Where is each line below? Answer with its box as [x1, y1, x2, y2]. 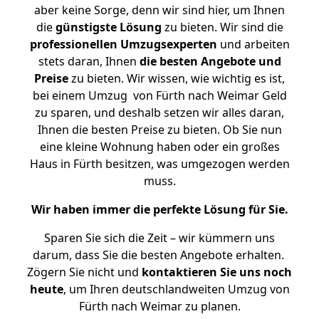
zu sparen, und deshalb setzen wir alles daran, [35, 105, 284, 120]
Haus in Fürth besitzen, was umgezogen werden [29, 156, 290, 172]
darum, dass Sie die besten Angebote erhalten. [32, 247, 287, 263]
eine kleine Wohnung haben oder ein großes [39, 139, 280, 155]
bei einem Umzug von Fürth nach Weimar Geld [32, 88, 287, 103]
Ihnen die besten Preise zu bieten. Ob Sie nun [37, 122, 282, 137]
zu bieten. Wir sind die [161, 19, 283, 35]
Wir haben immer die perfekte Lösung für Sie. [31, 202, 288, 217]
